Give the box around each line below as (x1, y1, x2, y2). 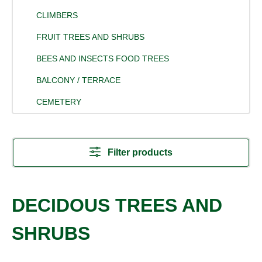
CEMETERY (36, 97, 81, 107)
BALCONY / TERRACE (36, 75, 120, 85)
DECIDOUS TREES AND (12, 195, 222, 216)
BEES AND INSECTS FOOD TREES (36, 54, 169, 64)
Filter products (108, 147, 173, 158)
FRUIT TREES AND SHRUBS (36, 32, 144, 42)
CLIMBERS (36, 11, 78, 20)
